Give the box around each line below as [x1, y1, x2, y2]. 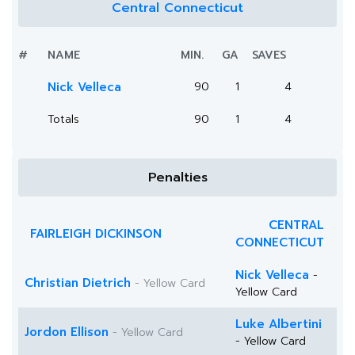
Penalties [147, 168, 208, 187]
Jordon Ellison [25, 323, 109, 341]
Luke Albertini [235, 315, 322, 333]
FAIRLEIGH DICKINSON [30, 225, 162, 242]
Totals [48, 111, 79, 128]
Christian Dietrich [25, 274, 131, 292]
